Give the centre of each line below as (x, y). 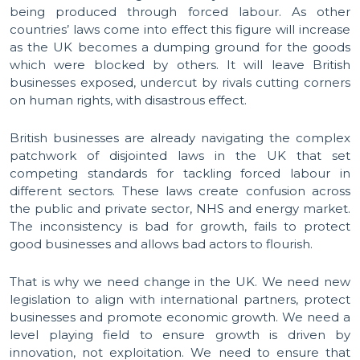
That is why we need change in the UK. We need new (180, 282)
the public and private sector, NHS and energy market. (180, 209)
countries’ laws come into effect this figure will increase (180, 29)
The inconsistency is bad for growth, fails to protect (180, 226)
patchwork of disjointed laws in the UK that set (180, 155)
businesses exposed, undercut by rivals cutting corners (180, 82)
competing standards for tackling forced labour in (180, 173)
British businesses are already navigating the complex (180, 138)
